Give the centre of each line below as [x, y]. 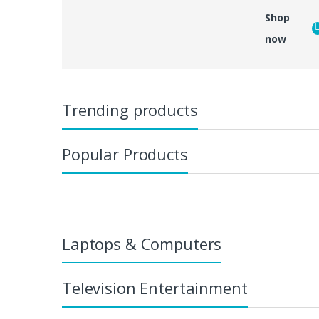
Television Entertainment [155, 288]
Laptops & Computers [142, 244]
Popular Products [125, 154]
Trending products [130, 110]
